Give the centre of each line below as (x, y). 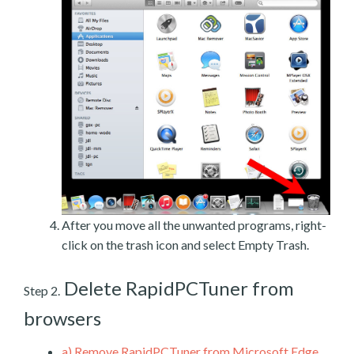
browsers (62, 318)
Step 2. (42, 291)
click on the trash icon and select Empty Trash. (185, 245)
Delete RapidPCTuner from (177, 288)
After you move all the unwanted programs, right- (194, 225)
